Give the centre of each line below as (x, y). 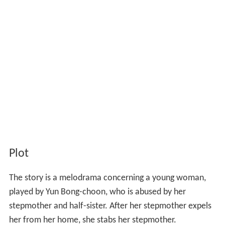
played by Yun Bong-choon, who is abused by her (97, 192)
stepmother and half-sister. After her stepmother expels (110, 206)
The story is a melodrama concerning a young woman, (107, 178)
